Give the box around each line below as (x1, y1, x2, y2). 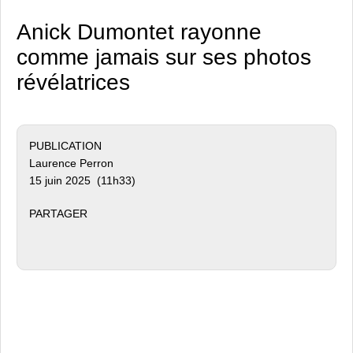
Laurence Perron (29, 157, 113, 169)
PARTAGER (29, 207, 87, 220)
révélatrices (17, 70, 130, 95)
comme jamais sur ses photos (17, 45, 311, 69)
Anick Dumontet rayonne (17, 20, 262, 44)
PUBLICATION (29, 139, 102, 152)
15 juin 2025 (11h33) (29, 174, 136, 187)
